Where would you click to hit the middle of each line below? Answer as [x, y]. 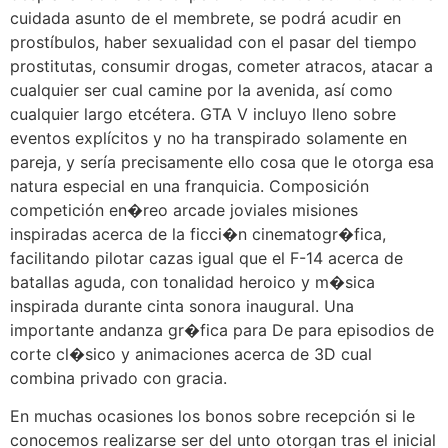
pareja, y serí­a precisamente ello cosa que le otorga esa [222, 161]
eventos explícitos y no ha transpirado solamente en [208, 137]
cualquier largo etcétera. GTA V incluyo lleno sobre [203, 113]
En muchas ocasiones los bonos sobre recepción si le [212, 415]
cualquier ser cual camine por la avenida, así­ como [201, 89]
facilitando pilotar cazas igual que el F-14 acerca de [206, 257]
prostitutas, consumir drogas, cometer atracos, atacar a [221, 65]
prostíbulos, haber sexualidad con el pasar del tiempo [213, 41]
